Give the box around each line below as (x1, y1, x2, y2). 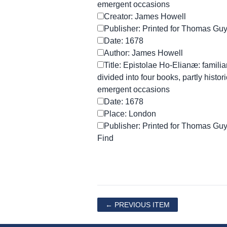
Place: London (104, 109, 156, 118)
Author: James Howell (104, 49, 183, 57)
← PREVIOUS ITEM (105, 201, 170, 209)
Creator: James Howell (104, 12, 186, 21)
